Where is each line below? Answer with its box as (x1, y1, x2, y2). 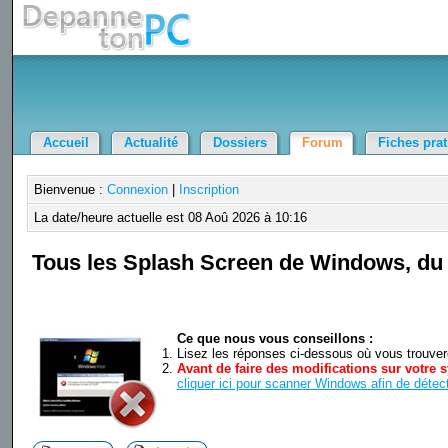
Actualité (124, 135, 179, 150)
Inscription (178, 182, 239, 197)
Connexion (106, 182, 168, 197)
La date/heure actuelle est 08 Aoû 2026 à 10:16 (33, 210, 307, 225)
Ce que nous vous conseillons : (176, 331, 373, 347)
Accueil (43, 135, 90, 150)
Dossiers (213, 135, 268, 150)
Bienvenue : (33, 182, 107, 197)
